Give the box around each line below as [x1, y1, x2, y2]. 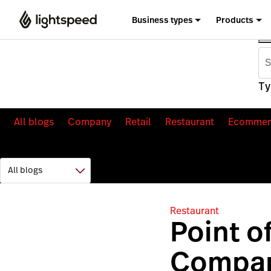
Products [216, 13, 254, 26]
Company [68, 114, 111, 129]
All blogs [14, 114, 54, 129]
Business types [131, 13, 193, 26]
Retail [125, 114, 151, 129]
